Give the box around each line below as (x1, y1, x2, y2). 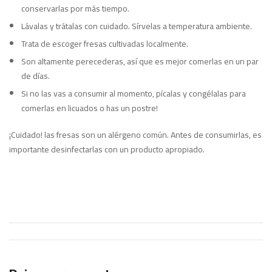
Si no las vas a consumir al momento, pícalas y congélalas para (21, 86, 246, 102)
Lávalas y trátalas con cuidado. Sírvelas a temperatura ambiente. (21, 18, 252, 35)
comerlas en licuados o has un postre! (21, 100, 158, 117)
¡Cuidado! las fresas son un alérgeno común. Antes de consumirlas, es (9, 127, 262, 143)
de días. (21, 68, 50, 84)
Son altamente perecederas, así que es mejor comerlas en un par (21, 53, 259, 70)
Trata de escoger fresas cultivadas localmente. (21, 36, 188, 52)
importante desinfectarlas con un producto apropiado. (9, 141, 205, 158)
